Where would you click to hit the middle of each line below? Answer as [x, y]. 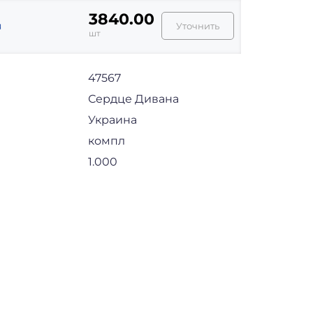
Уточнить [198, 26]
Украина [112, 119]
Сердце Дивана [133, 99]
